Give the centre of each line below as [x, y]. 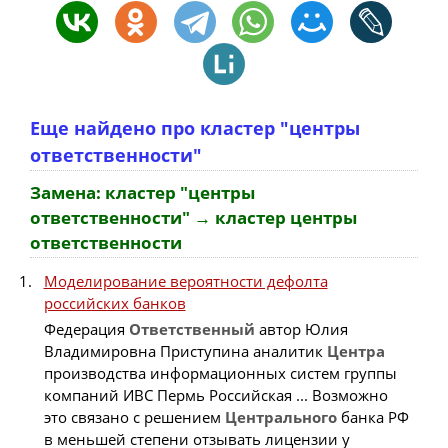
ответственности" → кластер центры [193, 218]
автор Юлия [301, 329]
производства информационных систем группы [220, 373]
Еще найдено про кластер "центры [195, 127]
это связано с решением [134, 417]
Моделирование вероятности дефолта [185, 280]
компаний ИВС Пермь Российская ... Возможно [215, 395]
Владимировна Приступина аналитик [185, 351]
